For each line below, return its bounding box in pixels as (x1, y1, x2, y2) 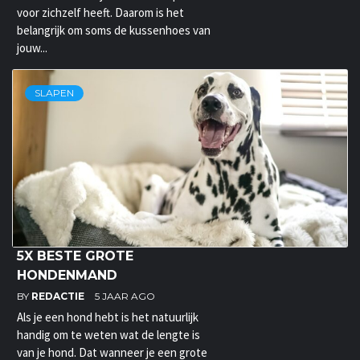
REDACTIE (31, 290, 87, 303)
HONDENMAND (17, 268, 117, 284)
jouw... (17, 40, 47, 56)
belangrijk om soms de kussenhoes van (17, 22, 211, 39)
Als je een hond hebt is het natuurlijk (17, 309, 198, 325)
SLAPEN (35, 87, 74, 100)
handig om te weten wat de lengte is (17, 327, 200, 343)
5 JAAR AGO (95, 290, 155, 303)
